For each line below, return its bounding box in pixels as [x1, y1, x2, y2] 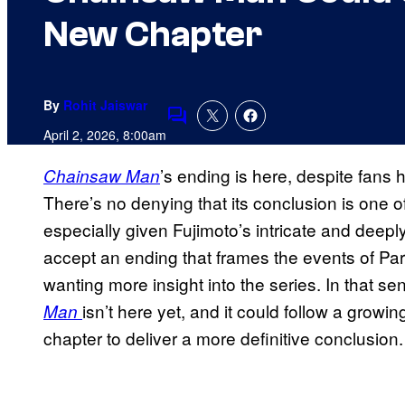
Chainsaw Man [43, 164, 160, 188]
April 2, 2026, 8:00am [43, 126, 166, 145]
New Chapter [43, 14, 262, 56]
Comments [165, 115, 250, 140]
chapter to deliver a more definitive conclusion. [43, 325, 403, 351]
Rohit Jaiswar [63, 96, 147, 115]
